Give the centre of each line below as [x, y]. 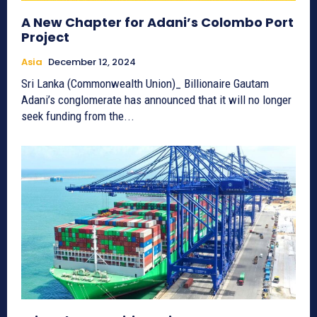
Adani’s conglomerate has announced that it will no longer [156, 99]
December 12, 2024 [92, 62]
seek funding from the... [78, 116]
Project [45, 37]
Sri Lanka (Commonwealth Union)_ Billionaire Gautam [145, 83]
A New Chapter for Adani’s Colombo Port [157, 22]
